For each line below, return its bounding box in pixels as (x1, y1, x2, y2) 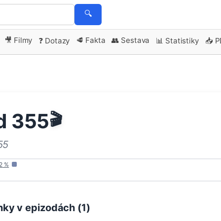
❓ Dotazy (38, 36, 70, 45)
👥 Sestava (111, 35, 150, 45)
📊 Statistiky (156, 36, 199, 45)
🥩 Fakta (76, 35, 106, 45)
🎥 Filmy (4, 35, 33, 45)
